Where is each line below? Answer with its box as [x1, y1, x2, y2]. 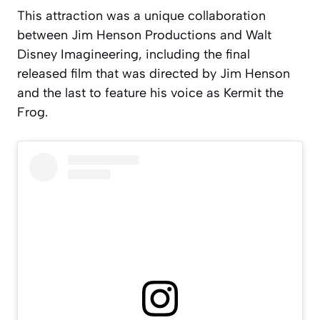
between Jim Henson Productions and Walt [17, 27, 271, 44]
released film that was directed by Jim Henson [17, 66, 290, 82]
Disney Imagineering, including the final [17, 46, 250, 63]
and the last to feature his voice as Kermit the [17, 85, 284, 101]
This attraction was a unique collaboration [17, 8, 266, 24]
